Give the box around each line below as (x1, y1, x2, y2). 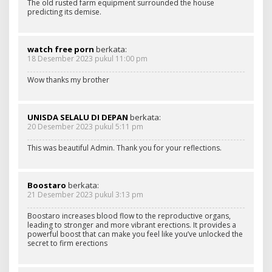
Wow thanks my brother (27, 74, 109, 85)
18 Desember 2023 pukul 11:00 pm (27, 53, 148, 64)
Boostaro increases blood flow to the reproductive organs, (27, 210, 231, 221)
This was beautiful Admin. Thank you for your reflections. (27, 142, 222, 153)
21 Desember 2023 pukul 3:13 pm (27, 189, 143, 200)
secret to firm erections (27, 237, 107, 248)
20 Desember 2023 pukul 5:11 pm (27, 121, 143, 132)
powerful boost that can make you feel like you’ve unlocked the (27, 228, 243, 239)
